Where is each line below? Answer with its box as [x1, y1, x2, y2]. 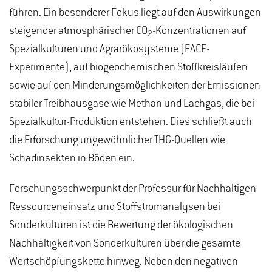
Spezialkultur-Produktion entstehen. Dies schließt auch [9, 116, 252, 128]
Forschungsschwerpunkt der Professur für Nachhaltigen [9, 183, 256, 195]
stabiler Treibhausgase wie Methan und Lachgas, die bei [9, 98, 254, 110]
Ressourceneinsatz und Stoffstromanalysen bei [9, 201, 220, 213]
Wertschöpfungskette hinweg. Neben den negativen [9, 256, 238, 268]
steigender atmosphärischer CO [9, 25, 148, 37]
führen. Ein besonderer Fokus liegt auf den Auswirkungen [9, 7, 261, 19]
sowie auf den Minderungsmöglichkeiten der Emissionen [9, 80, 260, 92]
